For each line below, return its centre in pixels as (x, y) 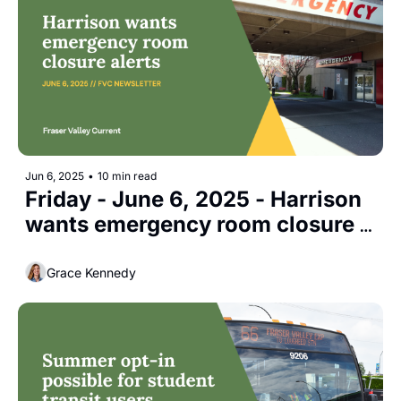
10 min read (127, 176)
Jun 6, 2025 (55, 176)
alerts (55, 250)
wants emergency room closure (190, 225)
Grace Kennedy (91, 272)
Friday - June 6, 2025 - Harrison (193, 200)
